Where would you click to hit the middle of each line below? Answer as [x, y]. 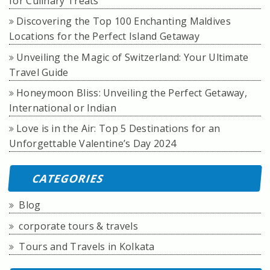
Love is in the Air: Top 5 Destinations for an [118, 129]
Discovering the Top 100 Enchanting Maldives [124, 21]
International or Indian [63, 108]
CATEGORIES [67, 178]
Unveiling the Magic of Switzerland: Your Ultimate [133, 57]
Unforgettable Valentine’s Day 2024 [93, 144]
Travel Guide [39, 72]
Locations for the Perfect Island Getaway [104, 36]
